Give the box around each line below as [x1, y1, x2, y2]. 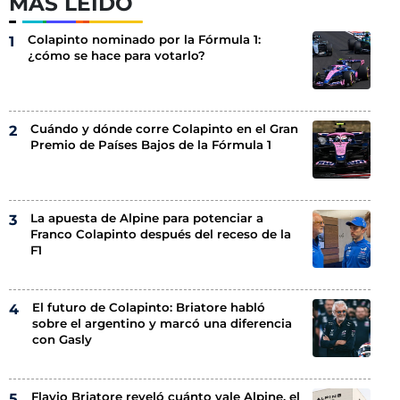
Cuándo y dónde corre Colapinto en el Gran [30, 121, 299, 136]
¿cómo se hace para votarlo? [28, 47, 206, 62]
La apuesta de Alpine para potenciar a [30, 210, 264, 225]
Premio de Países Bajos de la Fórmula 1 [30, 137, 272, 152]
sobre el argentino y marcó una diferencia [32, 315, 293, 330]
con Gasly [32, 331, 93, 346]
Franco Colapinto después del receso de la [30, 226, 292, 241]
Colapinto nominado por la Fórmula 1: [28, 31, 262, 46]
